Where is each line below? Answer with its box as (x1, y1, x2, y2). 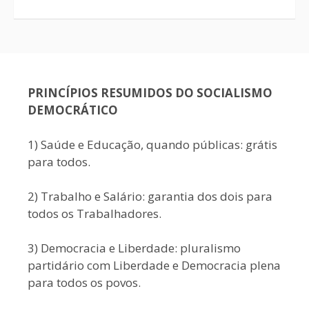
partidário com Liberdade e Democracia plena (28, 257, 281, 273)
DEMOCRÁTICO (28, 102, 118, 118)
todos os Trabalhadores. (28, 206, 161, 221)
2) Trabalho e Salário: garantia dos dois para (28, 188, 272, 204)
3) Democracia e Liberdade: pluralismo (28, 240, 241, 256)
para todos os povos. (28, 275, 141, 290)
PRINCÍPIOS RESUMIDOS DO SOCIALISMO (28, 85, 272, 101)
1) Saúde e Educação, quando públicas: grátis (28, 137, 277, 152)
